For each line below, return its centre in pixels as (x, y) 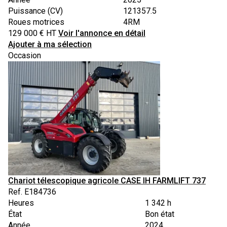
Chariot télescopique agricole (63, 180)
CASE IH (136, 180)
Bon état (160, 214)
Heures (21, 203)
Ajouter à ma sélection (50, 44)
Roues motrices (36, 22)
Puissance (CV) (35, 11)
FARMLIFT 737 (179, 180)
